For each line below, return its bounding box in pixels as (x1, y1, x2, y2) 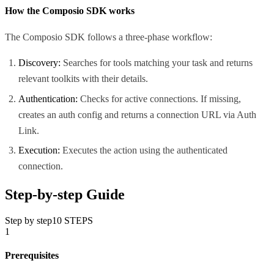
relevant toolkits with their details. (18, 73, 149, 84)
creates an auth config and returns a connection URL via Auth (18, 109, 257, 120)
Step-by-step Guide (5, 186, 125, 202)
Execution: (18, 145, 61, 155)
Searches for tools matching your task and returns (61, 57, 253, 68)
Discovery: (18, 57, 61, 68)
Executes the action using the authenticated (60, 145, 228, 155)
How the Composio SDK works (5, 5, 135, 16)
